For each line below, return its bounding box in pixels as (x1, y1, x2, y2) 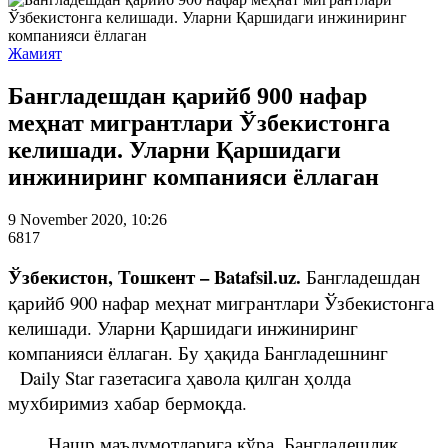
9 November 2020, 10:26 (8, 210, 167, 228)
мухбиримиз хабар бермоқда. (8, 389, 247, 415)
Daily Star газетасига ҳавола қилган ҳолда (8, 364, 351, 390)
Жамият (8, 45, 62, 62)
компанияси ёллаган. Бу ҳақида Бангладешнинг (8, 339, 388, 365)
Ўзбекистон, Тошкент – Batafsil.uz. (8, 262, 301, 290)
